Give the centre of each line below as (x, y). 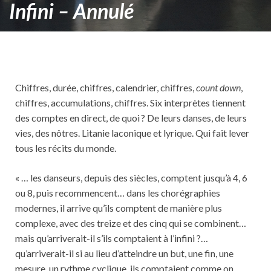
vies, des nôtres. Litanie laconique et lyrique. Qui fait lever (132, 133)
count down (218, 87)
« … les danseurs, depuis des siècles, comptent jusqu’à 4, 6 (131, 178)
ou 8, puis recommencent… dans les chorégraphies (118, 193)
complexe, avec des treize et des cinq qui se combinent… (131, 223)
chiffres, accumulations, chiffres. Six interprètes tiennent (130, 103)
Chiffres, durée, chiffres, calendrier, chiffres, (106, 87)
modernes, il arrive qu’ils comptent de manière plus (119, 208)
